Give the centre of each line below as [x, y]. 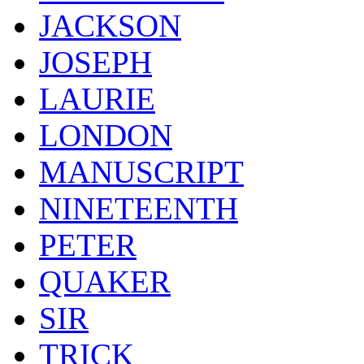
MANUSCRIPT [141, 171]
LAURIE [97, 98]
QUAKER [105, 281]
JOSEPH [95, 62]
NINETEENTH [139, 208]
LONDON [106, 135]
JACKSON [110, 25]
